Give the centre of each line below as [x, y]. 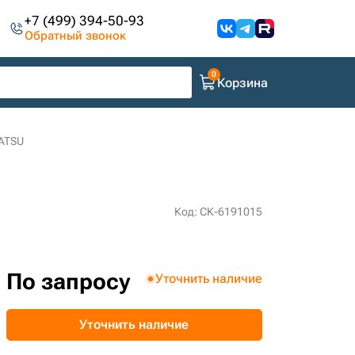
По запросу [68, 282]
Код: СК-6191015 [218, 212]
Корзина [242, 82]
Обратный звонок [76, 36]
